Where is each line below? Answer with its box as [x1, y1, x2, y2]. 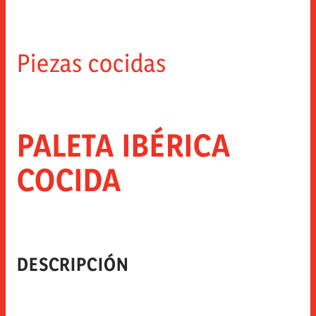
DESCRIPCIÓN [17, 253, 129, 275]
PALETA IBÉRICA [17, 126, 231, 164]
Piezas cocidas [17, 47, 166, 78]
